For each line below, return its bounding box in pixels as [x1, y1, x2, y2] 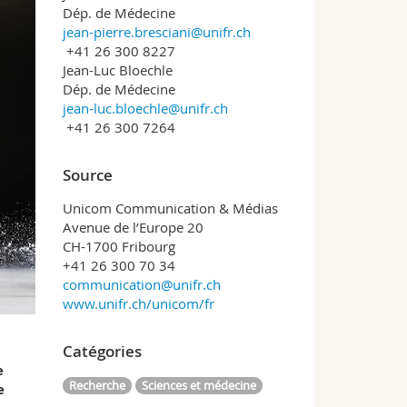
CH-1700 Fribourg [62, 237, 175, 255]
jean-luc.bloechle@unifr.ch [62, 99, 228, 117]
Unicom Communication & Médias [62, 199, 278, 217]
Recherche [68, 377, 125, 394]
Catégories [62, 341, 142, 362]
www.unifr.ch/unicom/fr [62, 294, 214, 313]
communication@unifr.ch [62, 275, 221, 293]
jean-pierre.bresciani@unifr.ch [62, 23, 251, 41]
